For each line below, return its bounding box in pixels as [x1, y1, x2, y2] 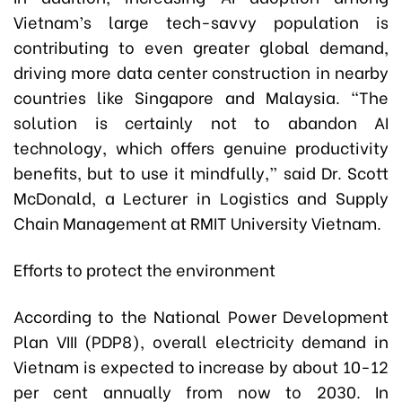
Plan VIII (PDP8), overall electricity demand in [13, 328, 389, 353]
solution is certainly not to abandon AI [13, 109, 389, 134]
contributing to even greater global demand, [13, 34, 389, 58]
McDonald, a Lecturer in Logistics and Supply [13, 185, 389, 209]
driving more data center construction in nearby [13, 59, 389, 83]
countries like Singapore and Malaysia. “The [13, 84, 389, 109]
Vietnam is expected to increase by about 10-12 [13, 354, 389, 378]
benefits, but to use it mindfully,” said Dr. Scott [13, 160, 389, 184]
